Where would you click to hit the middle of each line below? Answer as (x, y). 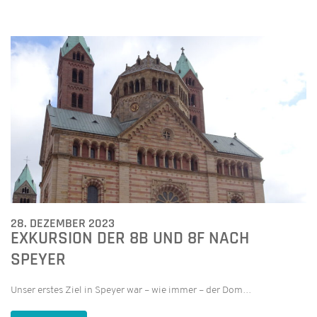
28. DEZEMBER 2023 (63, 223)
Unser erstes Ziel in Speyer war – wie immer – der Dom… (131, 290)
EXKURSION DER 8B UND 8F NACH (130, 238)
